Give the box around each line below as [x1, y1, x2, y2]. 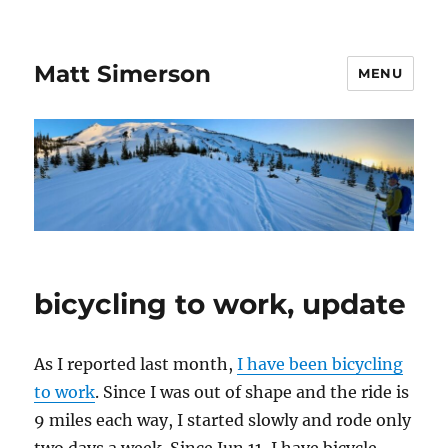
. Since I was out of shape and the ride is [95, 382, 410, 403]
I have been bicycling [237, 354, 404, 375]
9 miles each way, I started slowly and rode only [34, 410, 412, 431]
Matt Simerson [34, 59, 212, 88]
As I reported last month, [34, 354, 238, 375]
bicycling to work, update [34, 287, 407, 322]
